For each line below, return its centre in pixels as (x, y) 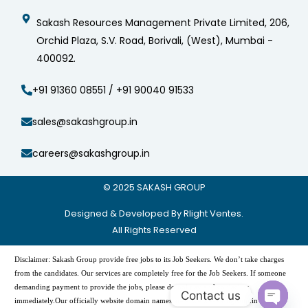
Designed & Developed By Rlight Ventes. (154, 213)
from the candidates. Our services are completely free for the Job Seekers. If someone (151, 273)
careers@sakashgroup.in (91, 153)
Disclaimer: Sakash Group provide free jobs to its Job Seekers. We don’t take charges (150, 259)
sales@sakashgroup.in (85, 121)
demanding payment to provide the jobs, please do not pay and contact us (132, 286)
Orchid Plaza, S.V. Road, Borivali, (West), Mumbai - (155, 40)
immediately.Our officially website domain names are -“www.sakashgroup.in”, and (146, 300)
